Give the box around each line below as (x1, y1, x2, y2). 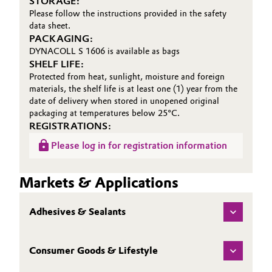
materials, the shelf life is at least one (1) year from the (29, 84, 237, 94)
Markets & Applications (19, 174, 178, 191)
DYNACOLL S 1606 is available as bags (29, 46, 180, 56)
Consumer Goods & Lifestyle (29, 245, 158, 256)
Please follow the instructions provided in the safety (29, 8, 226, 19)
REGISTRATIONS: (29, 120, 111, 132)
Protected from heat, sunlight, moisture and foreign (29, 72, 225, 82)
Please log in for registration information (51, 140, 227, 151)
